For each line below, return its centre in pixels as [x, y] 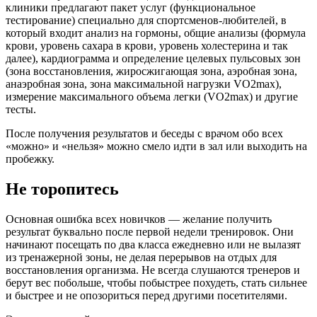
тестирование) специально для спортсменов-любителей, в [146, 20]
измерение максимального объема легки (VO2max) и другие [152, 96]
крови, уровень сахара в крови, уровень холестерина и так [147, 45]
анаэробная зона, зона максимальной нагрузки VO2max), [144, 83]
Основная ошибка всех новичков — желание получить [139, 219]
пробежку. [30, 158]
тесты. [21, 109]
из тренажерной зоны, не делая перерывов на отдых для [141, 257]
